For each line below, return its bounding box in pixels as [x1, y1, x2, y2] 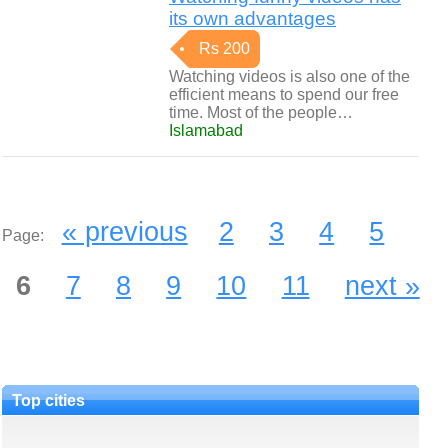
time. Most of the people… [169, 104, 353, 121]
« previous [61, 216, 188, 247]
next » [344, 270, 420, 301]
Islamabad [169, 122, 243, 139]
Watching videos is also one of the [169, 68, 410, 85]
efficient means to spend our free [169, 86, 399, 103]
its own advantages [169, 8, 336, 29]
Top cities [12, 392, 85, 409]
